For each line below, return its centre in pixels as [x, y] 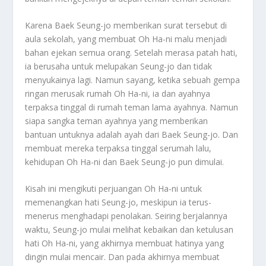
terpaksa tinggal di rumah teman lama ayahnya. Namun [132, 107]
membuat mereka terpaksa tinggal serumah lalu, [118, 148]
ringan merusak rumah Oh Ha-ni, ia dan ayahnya [118, 93]
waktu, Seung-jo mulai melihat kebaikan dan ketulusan [129, 230]
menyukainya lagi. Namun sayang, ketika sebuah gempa [133, 80]
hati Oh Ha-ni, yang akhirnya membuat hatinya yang [125, 243]
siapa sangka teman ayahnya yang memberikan [117, 121]
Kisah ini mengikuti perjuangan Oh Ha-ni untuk [114, 189]
